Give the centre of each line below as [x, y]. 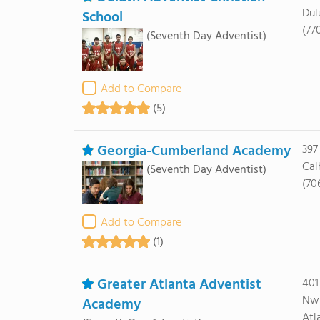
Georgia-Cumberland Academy [194, 151]
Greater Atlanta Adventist [179, 285]
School [102, 18]
